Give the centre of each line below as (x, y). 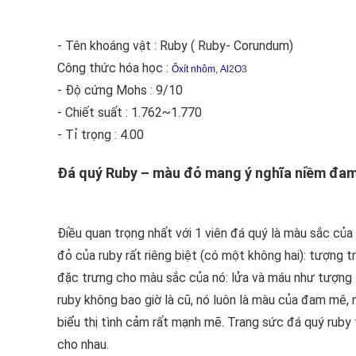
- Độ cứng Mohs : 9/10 (120, 90)
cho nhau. (83, 344)
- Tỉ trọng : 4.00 (101, 135)
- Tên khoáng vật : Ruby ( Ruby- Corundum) (175, 46)
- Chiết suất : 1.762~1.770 (130, 112)
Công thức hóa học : (114, 68)
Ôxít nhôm (193, 69)
